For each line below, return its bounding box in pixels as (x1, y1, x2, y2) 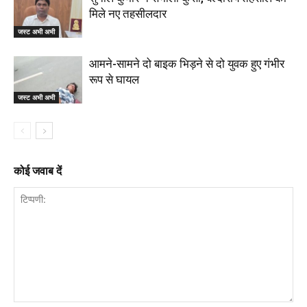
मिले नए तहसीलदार (89, 7, 167, 21)
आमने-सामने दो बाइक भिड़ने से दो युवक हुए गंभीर (89, 57, 284, 71)
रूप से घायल (89, 73, 139, 86)
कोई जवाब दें (14, 164, 62, 177)
